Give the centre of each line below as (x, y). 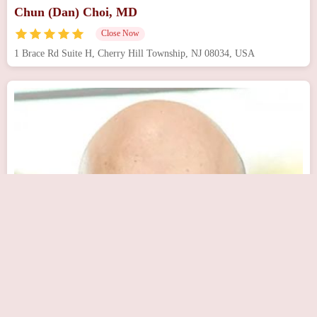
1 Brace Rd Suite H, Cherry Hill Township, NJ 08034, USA (134, 53)
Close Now (120, 33)
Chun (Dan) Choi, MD (76, 12)
